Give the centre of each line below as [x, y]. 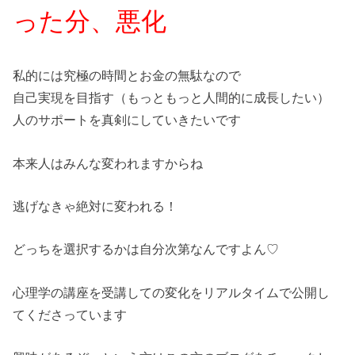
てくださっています [70, 314]
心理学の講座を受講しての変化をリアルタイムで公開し [172, 292]
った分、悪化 [90, 21]
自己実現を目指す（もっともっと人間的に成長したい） [172, 98]
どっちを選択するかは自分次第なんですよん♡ [146, 249]
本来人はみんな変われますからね [108, 163]
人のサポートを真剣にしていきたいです [127, 120]
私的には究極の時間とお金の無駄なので [127, 76]
